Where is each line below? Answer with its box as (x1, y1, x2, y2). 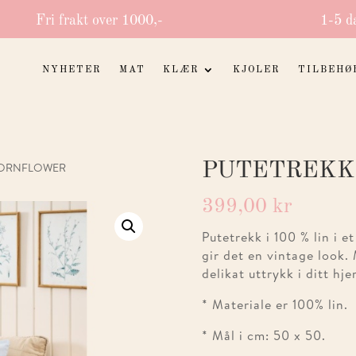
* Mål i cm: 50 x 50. (201, 327, 326, 345)
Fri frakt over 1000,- (35, 14, 163, 28)
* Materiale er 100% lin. (201, 296, 348, 314)
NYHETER (42, 65, 103, 75)
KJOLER (233, 65, 281, 75)
